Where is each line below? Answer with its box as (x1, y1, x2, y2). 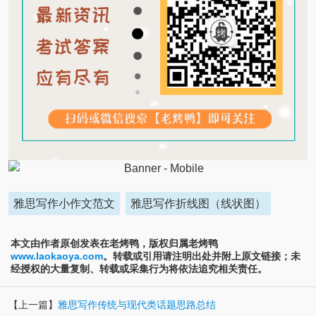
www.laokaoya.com (11, 250, 103, 262)
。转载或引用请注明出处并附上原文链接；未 (103, 250, 300, 262)
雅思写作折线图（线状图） (130, 197, 267, 209)
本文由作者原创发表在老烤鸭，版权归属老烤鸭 (11, 237, 218, 249)
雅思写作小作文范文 (13, 197, 115, 209)
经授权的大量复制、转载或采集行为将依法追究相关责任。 (11, 262, 267, 274)
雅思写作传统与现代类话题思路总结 (57, 299, 216, 311)
